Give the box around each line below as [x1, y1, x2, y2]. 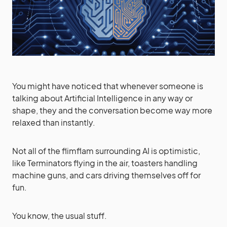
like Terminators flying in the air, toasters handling [12, 158, 198, 168]
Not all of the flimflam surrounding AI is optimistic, [12, 145, 200, 156]
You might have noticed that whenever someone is [12, 81, 203, 91]
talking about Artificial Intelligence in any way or [12, 93, 193, 103]
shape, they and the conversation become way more [12, 105, 212, 116]
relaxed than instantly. [12, 117, 95, 128]
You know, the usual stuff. [12, 210, 107, 221]
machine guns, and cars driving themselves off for [12, 170, 201, 180]
